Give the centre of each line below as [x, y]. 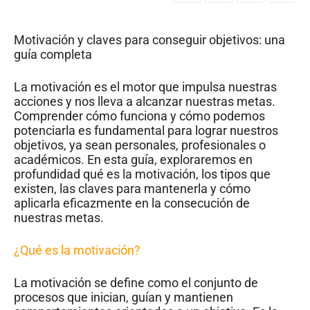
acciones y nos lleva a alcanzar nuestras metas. [145, 101]
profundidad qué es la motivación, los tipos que [142, 174]
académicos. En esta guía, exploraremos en [133, 159]
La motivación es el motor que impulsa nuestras [145, 86]
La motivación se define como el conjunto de [136, 282]
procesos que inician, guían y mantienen [124, 297]
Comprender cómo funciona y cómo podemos [139, 116]
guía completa [53, 54]
